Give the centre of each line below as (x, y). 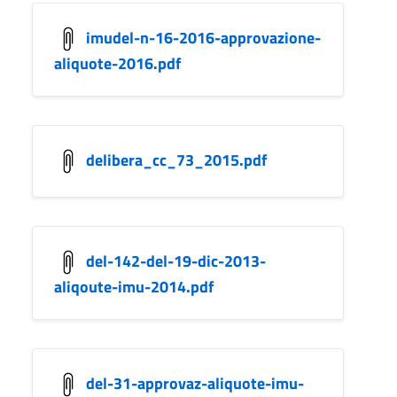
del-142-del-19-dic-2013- (176, 261)
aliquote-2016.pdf (117, 63)
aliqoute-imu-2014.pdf (134, 286)
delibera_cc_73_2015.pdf (176, 160)
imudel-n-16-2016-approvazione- (203, 37)
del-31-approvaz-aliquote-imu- (195, 383)
